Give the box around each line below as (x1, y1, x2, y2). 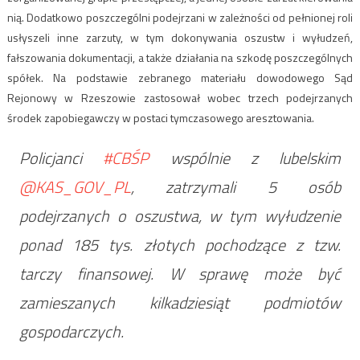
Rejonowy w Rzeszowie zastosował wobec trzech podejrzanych (6, 89, 354, 107)
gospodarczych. (18, 319, 124, 345)
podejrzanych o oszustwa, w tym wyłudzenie (18, 203, 342, 229)
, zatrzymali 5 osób (130, 174, 342, 200)
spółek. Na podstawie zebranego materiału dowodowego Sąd (6, 69, 354, 87)
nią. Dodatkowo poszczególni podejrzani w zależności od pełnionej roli (6, 9, 354, 27)
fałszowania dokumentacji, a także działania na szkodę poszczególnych (6, 49, 354, 67)
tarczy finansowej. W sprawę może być (18, 261, 342, 287)
